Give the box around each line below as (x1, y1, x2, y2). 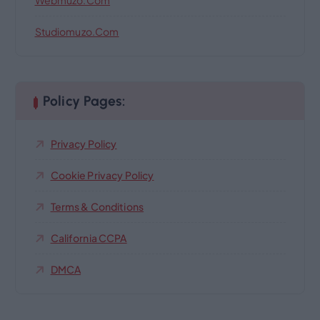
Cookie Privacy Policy (50, 168, 154, 181)
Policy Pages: (42, 92, 125, 109)
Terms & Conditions (50, 199, 144, 213)
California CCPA (50, 231, 127, 244)
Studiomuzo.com (34, 25, 119, 39)
